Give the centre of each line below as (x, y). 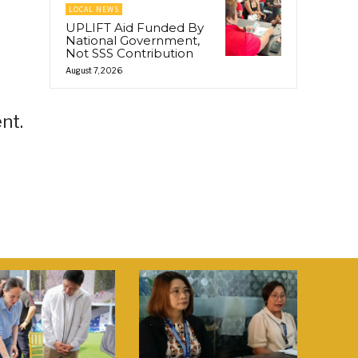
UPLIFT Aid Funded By (135, 27)
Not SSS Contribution (129, 53)
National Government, (133, 40)
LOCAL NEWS (94, 9)
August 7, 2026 (94, 70)
